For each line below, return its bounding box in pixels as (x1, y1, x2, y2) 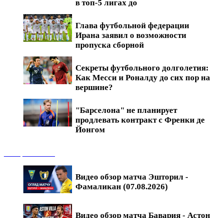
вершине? (75, 82, 113, 92)
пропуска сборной (75, 40, 144, 50)
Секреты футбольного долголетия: (75, 63, 209, 73)
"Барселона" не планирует (75, 105, 177, 115)
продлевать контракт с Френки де (75, 115, 205, 125)
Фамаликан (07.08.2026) (75, 182, 168, 191)
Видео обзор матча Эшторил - (75, 172, 188, 182)
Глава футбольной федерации (75, 20, 189, 30)
